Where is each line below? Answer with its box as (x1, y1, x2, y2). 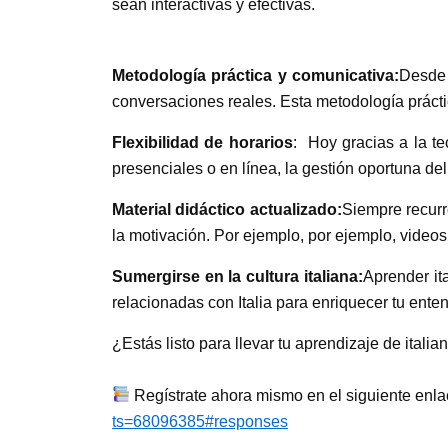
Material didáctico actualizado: (112, 200, 342, 218)
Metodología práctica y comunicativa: (112, 66, 399, 84)
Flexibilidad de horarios (112, 133, 293, 151)
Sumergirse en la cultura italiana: (112, 267, 363, 285)
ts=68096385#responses (112, 412, 288, 430)
